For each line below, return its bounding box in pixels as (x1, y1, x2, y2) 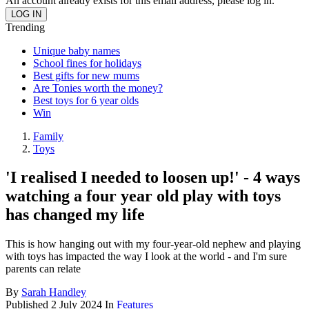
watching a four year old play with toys (6, 187, 281, 206)
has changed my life (6, 206, 145, 224)
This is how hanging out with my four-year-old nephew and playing (6, 238, 301, 250)
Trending (6, 21, 45, 33)
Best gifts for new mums (33, 69, 139, 81)
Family (33, 130, 63, 142)
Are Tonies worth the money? (33, 81, 163, 94)
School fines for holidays (33, 57, 141, 69)
